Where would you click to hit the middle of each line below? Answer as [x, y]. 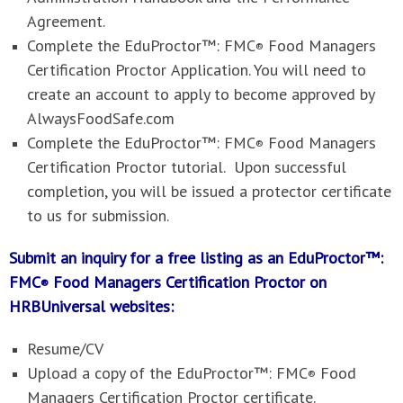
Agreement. [68, 21]
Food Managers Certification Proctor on [188, 282]
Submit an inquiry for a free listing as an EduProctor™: [196, 258]
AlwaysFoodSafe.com [101, 118]
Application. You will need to [269, 70]
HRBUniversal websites [90, 306]
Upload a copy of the [102, 373]
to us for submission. [98, 215]
